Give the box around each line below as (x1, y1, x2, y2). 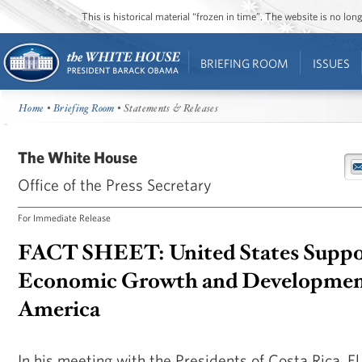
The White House (18, 147, 137, 166)
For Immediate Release (18, 211, 111, 223)
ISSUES (312, 57, 350, 70)
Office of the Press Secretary (18, 175, 212, 194)
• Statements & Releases (114, 102, 219, 116)
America (18, 295, 100, 324)
